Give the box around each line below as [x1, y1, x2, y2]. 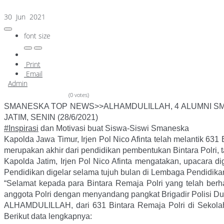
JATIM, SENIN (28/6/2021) [4, 113, 98, 122]
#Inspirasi [4, 124, 38, 133]
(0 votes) [68, 91, 89, 99]
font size [24, 31, 50, 41]
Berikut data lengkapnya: [4, 212, 92, 221]
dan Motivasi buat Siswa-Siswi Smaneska [38, 124, 189, 133]
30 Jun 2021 [4, 12, 47, 22]
